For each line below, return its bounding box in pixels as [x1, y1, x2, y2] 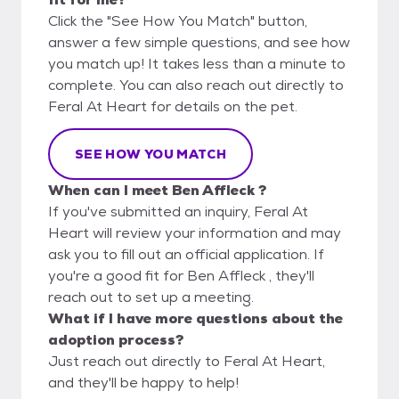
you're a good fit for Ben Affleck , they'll [48, 265, 314, 285]
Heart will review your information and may [48, 223, 341, 242]
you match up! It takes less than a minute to [48, 53, 346, 73]
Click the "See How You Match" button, [48, 11, 307, 30]
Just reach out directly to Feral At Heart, [48, 351, 325, 370]
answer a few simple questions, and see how [48, 32, 350, 52]
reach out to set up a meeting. [48, 287, 254, 306]
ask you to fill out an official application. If [48, 244, 324, 264]
